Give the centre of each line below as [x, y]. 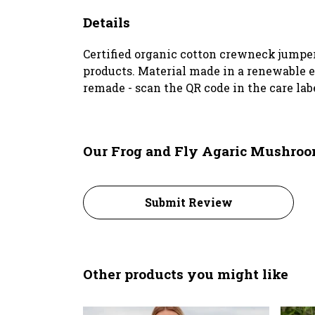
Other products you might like [186, 274]
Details [107, 22]
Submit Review [188, 202]
